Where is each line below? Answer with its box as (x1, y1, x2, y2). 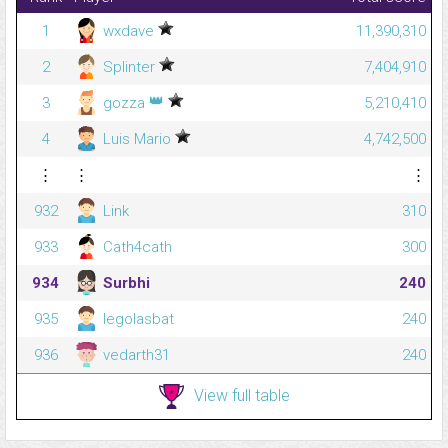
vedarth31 (99, 346, 170, 365)
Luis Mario (99, 130, 175, 149)
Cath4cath (99, 238, 172, 257)
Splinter (99, 58, 159, 77)
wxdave (99, 22, 158, 41)
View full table (193, 385, 290, 405)
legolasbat (99, 310, 174, 329)
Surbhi (99, 274, 150, 293)
